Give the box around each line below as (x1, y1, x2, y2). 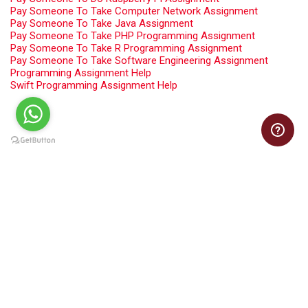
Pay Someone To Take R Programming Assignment (10, 41, 242, 54)
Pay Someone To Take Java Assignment (10, 16, 193, 30)
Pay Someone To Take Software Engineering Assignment (10, 54, 268, 67)
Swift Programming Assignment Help (10, 78, 177, 91)
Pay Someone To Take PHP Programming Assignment (10, 29, 255, 42)
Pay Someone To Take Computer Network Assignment (10, 4, 258, 17)
